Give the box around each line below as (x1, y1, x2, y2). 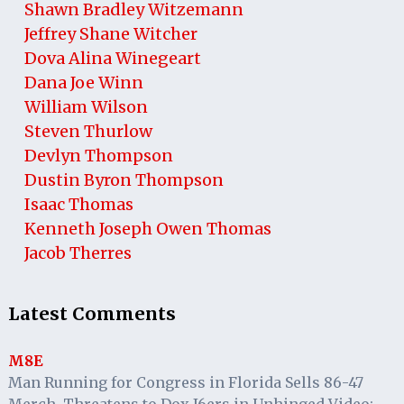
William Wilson (23, 96, 148, 117)
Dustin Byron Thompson (23, 169, 224, 190)
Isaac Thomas (23, 193, 133, 215)
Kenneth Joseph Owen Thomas (23, 217, 271, 239)
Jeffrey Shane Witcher (23, 23, 197, 44)
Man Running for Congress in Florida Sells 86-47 (7, 372, 363, 391)
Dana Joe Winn (23, 71, 143, 93)
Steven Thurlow (23, 120, 152, 142)
